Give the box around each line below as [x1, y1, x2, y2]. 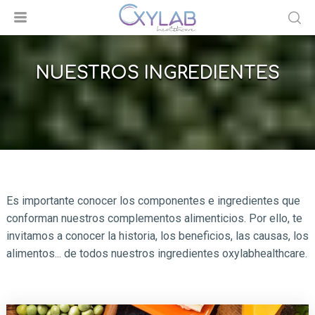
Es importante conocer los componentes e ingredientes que [6, 194, 300, 207]
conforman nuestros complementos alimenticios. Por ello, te [6, 212, 302, 225]
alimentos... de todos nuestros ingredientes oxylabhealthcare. [6, 247, 307, 260]
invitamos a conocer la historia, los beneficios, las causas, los [6, 229, 309, 243]
